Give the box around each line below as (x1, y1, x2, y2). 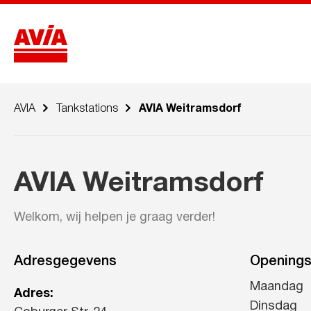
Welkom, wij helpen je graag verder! (14, 212, 215, 224)
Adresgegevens (14, 255, 117, 269)
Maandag (249, 281, 303, 294)
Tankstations (56, 104, 118, 114)
